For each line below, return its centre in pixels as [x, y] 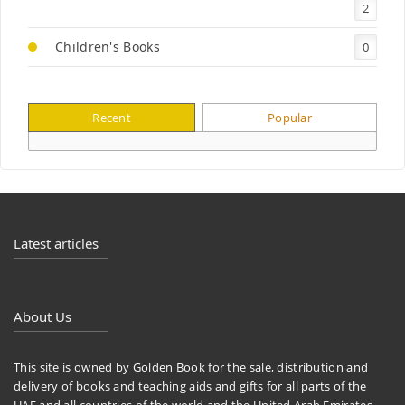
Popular [290, 118]
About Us [42, 317]
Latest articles [56, 244]
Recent [112, 118]
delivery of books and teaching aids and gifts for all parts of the [190, 386]
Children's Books [108, 47]
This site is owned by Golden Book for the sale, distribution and [191, 367]
